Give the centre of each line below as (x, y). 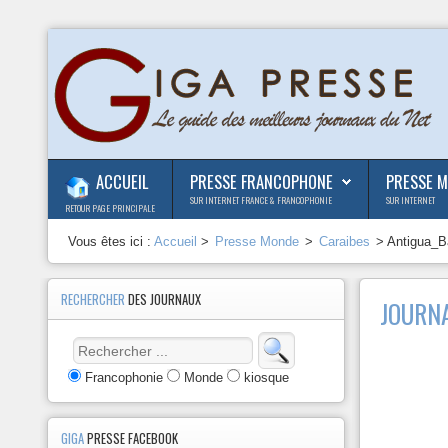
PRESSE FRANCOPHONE (262, 181)
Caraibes (345, 241)
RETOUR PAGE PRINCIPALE (110, 208)
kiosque (265, 377)
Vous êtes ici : (111, 241)
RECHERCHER (95, 299)
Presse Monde (257, 241)
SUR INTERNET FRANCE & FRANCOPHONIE (261, 200)
